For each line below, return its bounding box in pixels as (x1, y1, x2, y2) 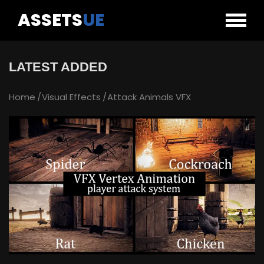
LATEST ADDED (9, 60, 107, 74)
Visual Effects (42, 91, 101, 103)
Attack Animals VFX (107, 91, 191, 103)
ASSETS (18, 8, 82, 32)
